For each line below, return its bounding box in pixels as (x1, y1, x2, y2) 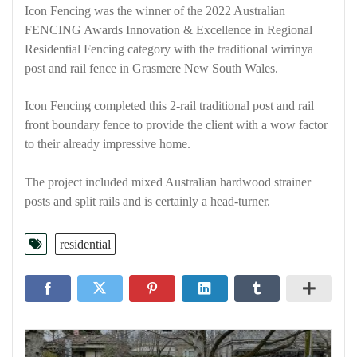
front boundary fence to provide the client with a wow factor (25, 118, 328, 132)
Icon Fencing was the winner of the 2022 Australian (25, 4, 285, 18)
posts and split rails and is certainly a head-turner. (25, 194, 270, 208)
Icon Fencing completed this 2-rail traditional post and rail (25, 99, 314, 113)
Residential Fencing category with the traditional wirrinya (25, 42, 313, 56)
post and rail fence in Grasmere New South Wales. (25, 61, 278, 75)
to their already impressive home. (25, 137, 190, 151)
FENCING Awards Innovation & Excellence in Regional (25, 23, 312, 37)
